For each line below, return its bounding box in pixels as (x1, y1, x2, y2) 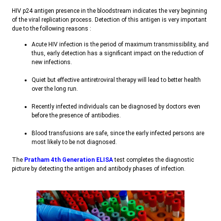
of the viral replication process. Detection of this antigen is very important (12, 16, 207, 24)
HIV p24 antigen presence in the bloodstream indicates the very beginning (12, 7, 207, 15)
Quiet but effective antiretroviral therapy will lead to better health (32, 76, 201, 84)
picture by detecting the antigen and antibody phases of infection (12, 165, 184, 173)
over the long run (32, 85, 76, 93)
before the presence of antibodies (32, 112, 119, 119)
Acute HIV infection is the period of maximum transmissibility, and (32, 41, 209, 48)
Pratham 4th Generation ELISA (24, 156, 113, 164)
